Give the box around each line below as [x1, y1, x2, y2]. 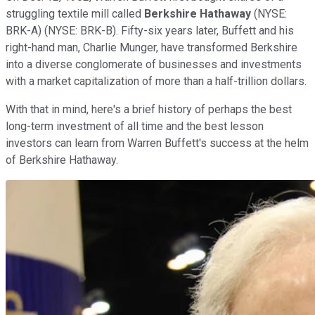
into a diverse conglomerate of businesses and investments [6, 57, 302, 71]
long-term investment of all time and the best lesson [6, 119, 264, 133]
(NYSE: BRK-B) [44, 23, 116, 37]
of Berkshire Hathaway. [6, 153, 118, 167]
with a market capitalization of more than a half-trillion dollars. [6, 74, 307, 88]
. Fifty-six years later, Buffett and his [116, 23, 294, 37]
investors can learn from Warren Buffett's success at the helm [6, 136, 309, 150]
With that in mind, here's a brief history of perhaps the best [6, 102, 292, 116]
